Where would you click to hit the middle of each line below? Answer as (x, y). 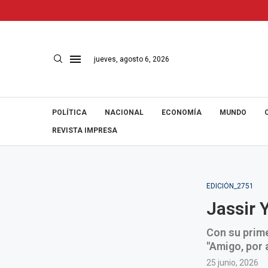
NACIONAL (124, 112)
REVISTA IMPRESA (85, 130)
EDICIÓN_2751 (230, 186)
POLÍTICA (69, 112)
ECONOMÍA (182, 112)
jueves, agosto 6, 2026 (132, 59)
